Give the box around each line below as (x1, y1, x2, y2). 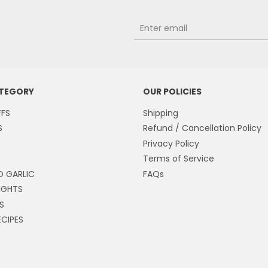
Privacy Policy (143, 137, 199, 150)
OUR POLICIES (143, 85, 202, 98)
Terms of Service (143, 153, 214, 165)
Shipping (143, 106, 178, 119)
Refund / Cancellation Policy (143, 122, 261, 134)
